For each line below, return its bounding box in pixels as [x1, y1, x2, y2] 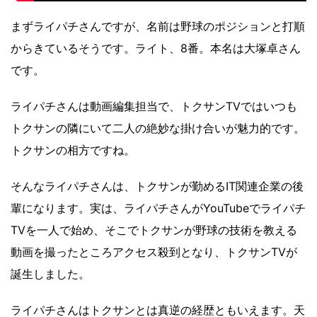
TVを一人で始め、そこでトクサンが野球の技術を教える [11, 223, 297, 238]
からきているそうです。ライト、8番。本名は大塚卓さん [11, 41, 301, 56]
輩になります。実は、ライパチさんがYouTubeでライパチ [11, 201, 306, 216]
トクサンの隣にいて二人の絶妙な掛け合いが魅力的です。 [11, 121, 305, 136]
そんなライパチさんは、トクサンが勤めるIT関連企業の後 [11, 179, 304, 194]
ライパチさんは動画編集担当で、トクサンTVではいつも [11, 99, 297, 114]
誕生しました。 [11, 267, 90, 282]
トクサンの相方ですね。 [11, 143, 135, 158]
